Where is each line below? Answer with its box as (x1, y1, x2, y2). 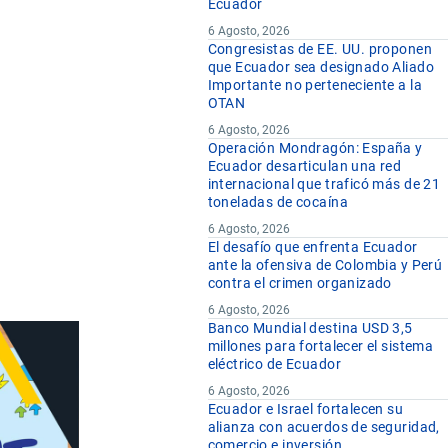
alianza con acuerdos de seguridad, (207, 419, 440, 436)
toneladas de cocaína (207, 194, 348, 211)
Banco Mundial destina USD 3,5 (207, 320, 413, 337)
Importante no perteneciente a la (207, 77, 422, 94)
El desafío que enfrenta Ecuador (207, 239, 418, 256)
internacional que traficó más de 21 (207, 176, 441, 193)
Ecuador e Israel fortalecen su (207, 401, 404, 418)
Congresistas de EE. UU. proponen (207, 41, 432, 58)
